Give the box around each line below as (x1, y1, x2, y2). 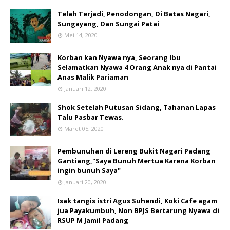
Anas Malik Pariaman (57, 72, 128, 82)
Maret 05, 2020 (64, 125, 104, 132)
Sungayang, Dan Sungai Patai (57, 19, 159, 28)
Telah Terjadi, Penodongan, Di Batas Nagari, (57, 9, 210, 18)
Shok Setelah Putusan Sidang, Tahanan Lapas (57, 103, 216, 112)
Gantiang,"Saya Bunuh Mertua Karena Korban (57, 156, 216, 165)
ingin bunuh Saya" (57, 166, 121, 175)
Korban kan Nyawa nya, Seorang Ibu (57, 53, 181, 62)
